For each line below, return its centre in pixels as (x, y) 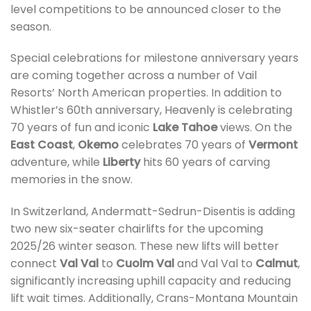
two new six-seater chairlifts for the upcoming (137, 229)
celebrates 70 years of (184, 145)
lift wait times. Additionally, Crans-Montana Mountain (154, 299)
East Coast (42, 145)
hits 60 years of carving (205, 162)
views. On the (255, 128)
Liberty (121, 162)
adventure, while (57, 162)
